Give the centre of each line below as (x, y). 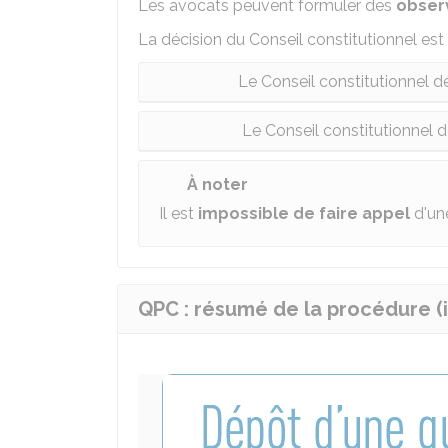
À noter (217, 184)
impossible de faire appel (304, 213)
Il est (178, 213)
